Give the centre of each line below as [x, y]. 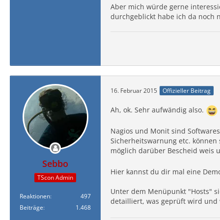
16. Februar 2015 [134, 90]
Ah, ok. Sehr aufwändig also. [158, 110]
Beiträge [31, 207]
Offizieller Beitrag [187, 90]
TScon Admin [55, 177]
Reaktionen [35, 196]
